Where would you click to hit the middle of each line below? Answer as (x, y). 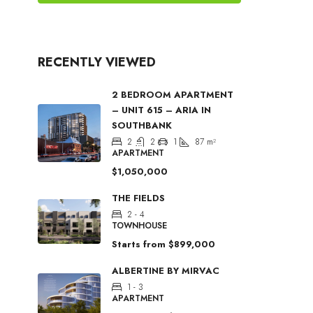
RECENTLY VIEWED (97, 62)
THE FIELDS (138, 198)
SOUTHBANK (142, 125)
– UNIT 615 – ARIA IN (161, 110)
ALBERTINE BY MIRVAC (166, 270)
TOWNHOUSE (139, 225)
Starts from (139, 244)
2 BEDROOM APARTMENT (173, 94)
